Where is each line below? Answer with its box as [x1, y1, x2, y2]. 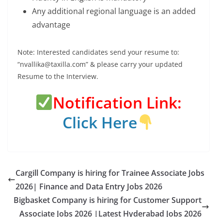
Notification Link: [53, 92, 182, 113]
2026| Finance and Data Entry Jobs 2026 [15, 181, 162, 192]
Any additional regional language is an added [32, 6, 196, 17]
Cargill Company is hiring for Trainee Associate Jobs [15, 168, 204, 179]
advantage [32, 19, 70, 31]
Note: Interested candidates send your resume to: [17, 47, 179, 57]
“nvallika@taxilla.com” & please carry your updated [17, 60, 183, 69]
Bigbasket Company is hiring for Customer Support [14, 195, 201, 206]
